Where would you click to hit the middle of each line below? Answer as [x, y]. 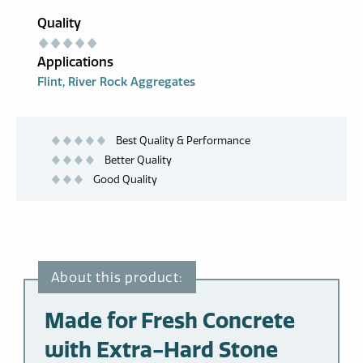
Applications [75, 61]
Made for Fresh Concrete [169, 320]
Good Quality [125, 179]
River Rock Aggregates [132, 81]
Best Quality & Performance [183, 140]
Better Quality [138, 159]
